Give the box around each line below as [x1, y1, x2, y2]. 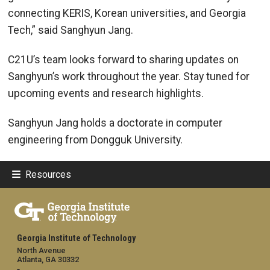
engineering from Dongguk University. [8, 133, 183, 146]
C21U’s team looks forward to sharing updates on [8, 54, 239, 66]
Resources [25, 168, 71, 180]
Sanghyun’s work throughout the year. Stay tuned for [8, 71, 250, 83]
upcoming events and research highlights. [8, 87, 204, 100]
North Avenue [17, 245, 66, 255]
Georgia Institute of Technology [17, 233, 136, 243]
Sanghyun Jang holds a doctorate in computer [8, 116, 222, 129]
